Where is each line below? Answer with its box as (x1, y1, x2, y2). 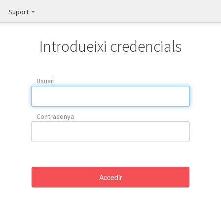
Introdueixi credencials (39, 37, 182, 56)
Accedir (99, 172, 122, 182)
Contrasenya (37, 112, 74, 121)
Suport (8, 7, 30, 16)
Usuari (37, 76, 55, 85)
